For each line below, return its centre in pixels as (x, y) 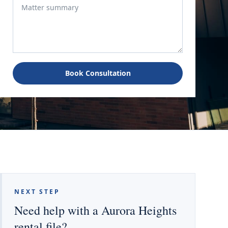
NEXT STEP (37, 192)
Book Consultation (98, 73)
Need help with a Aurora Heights (95, 210)
